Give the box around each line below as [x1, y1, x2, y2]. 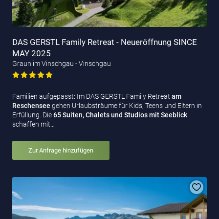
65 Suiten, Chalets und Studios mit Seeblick [53, 110, 187, 119]
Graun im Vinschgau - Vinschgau [12, 59, 111, 67]
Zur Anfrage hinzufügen [28, 146, 93, 154]
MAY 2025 [12, 48, 51, 58]
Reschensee [12, 101, 50, 109]
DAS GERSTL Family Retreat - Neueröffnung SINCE [12, 37, 197, 47]
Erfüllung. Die [12, 110, 53, 119]
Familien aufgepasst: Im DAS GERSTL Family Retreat [12, 92, 172, 100]
